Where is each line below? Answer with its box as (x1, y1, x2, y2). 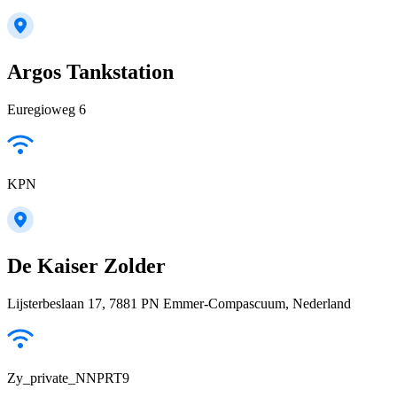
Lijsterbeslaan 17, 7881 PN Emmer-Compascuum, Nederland (7, 295, 351, 311)
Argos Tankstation (7, 59, 174, 83)
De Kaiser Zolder (7, 253, 166, 277)
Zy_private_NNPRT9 (7, 370, 129, 385)
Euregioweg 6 (7, 101, 86, 117)
